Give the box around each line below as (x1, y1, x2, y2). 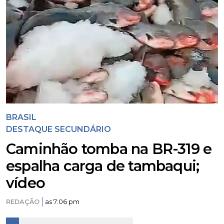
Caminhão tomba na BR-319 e (6, 140, 212, 157)
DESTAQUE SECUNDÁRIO (6, 124, 111, 134)
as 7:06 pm (45, 198, 79, 205)
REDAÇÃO (6, 198, 39, 205)
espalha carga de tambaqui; (6, 157, 199, 174)
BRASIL (6, 112, 36, 122)
